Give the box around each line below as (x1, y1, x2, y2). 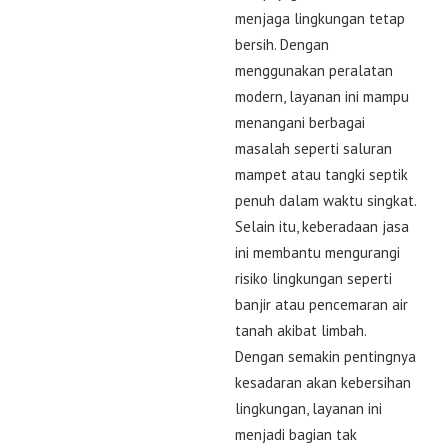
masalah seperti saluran (235, 138, 392, 158)
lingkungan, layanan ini (235, 398, 382, 418)
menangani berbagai (235, 112, 365, 132)
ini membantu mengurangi (235, 242, 400, 262)
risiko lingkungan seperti (235, 268, 392, 288)
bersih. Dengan (235, 34, 329, 54)
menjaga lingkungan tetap (235, 8, 405, 28)
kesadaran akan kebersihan (235, 372, 411, 392)
